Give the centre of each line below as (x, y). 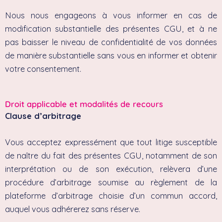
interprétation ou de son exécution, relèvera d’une (111, 169)
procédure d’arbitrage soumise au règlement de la (111, 182)
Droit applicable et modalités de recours (84, 104)
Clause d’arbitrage (43, 116)
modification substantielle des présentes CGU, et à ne (111, 29)
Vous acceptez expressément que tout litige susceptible (111, 142)
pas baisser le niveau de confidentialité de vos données (111, 42)
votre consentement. (43, 69)
